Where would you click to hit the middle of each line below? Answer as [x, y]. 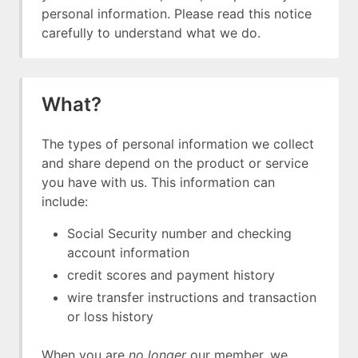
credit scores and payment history [171, 275]
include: [65, 201]
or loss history [110, 316]
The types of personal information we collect [178, 144]
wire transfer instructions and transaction [192, 297]
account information [128, 253]
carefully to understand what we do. [151, 33]
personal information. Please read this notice [177, 14]
